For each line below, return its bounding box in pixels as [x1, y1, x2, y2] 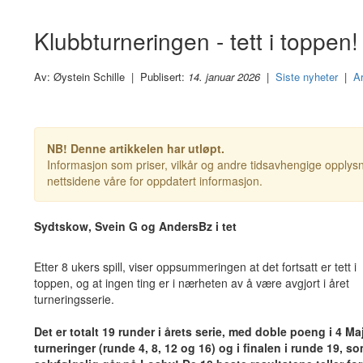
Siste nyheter [275, 69, 338, 84]
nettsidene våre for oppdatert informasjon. [47, 173, 263, 189]
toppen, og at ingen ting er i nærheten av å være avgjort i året [34, 275, 349, 291]
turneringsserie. [34, 291, 117, 307]
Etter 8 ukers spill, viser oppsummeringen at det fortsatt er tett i [34, 258, 357, 275]
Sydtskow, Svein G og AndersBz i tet [34, 218, 237, 234]
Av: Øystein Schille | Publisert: [34, 69, 188, 84]
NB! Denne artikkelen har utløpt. [47, 140, 224, 156]
